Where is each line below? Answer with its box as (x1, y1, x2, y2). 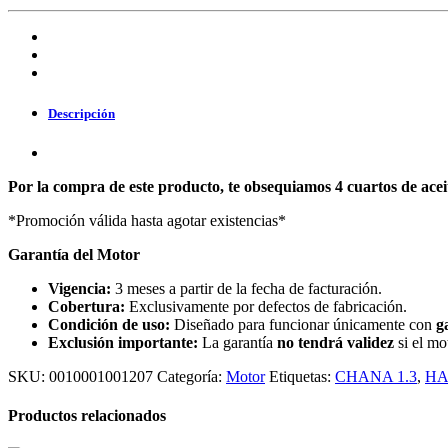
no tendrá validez (277, 333, 394, 351)
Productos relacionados (8, 407, 166, 425)
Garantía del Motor (8, 245, 140, 263)
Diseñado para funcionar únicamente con (170, 315, 436, 333)
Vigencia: (48, 279, 111, 297)
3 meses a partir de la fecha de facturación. (111, 279, 382, 297)
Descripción (48, 105, 115, 121)
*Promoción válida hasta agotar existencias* (8, 211, 286, 229)
